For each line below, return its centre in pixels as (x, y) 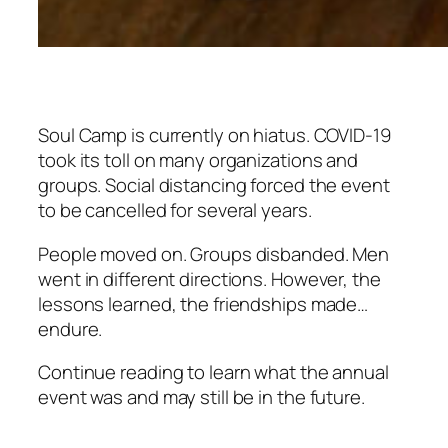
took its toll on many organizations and (198, 160)
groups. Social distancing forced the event (214, 185)
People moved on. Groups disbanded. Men (214, 253)
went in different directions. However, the (209, 278)
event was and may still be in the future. (201, 397)
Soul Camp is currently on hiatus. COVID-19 (214, 135)
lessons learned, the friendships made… (203, 303)
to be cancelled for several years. (175, 210)
